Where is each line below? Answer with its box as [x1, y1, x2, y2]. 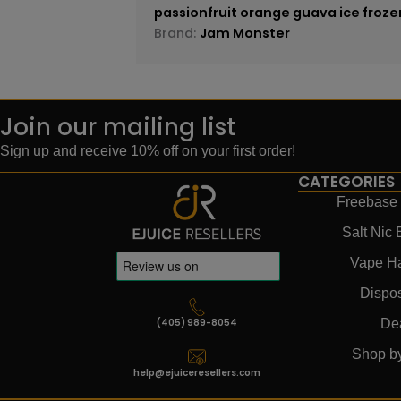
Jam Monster [200, 23, 291, 42]
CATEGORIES [298, 171, 396, 193]
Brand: [154, 23, 200, 42]
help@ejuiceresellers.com [133, 365, 261, 380]
